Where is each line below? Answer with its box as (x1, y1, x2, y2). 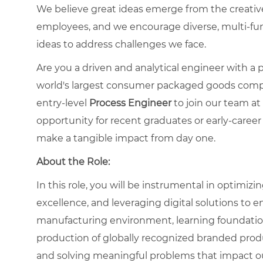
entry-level (36, 97, 89, 109)
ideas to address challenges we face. (36, 38, 206, 50)
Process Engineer (89, 97, 171, 109)
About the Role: (36, 156, 110, 167)
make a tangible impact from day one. (36, 132, 215, 144)
